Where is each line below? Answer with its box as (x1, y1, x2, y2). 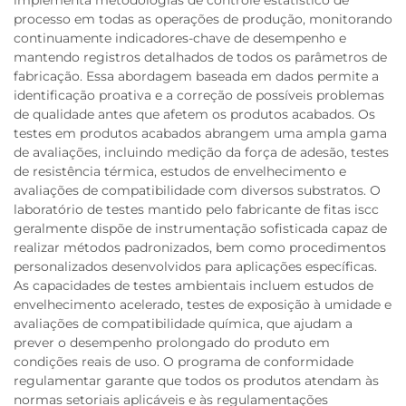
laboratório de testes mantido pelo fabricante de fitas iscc (14, 201, 379, 217)
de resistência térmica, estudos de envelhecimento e (14, 163, 346, 179)
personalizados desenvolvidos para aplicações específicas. (14, 258, 377, 275)
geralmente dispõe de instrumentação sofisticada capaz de (14, 220, 387, 237)
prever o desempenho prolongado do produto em (14, 334, 330, 351)
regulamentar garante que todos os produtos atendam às (14, 372, 379, 389)
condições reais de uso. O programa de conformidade (14, 353, 353, 370)
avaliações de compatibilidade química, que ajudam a (14, 315, 353, 332)
